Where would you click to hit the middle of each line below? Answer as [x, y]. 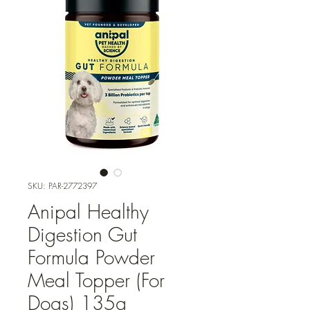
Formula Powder [91, 257]
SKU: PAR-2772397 [62, 186]
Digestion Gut [82, 235]
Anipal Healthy [88, 212]
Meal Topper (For [96, 280]
